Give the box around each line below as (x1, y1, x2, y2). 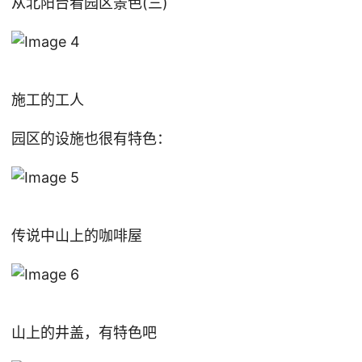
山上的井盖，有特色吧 (11, 324, 157, 341)
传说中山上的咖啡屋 (11, 227, 142, 244)
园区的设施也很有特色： (11, 130, 171, 147)
